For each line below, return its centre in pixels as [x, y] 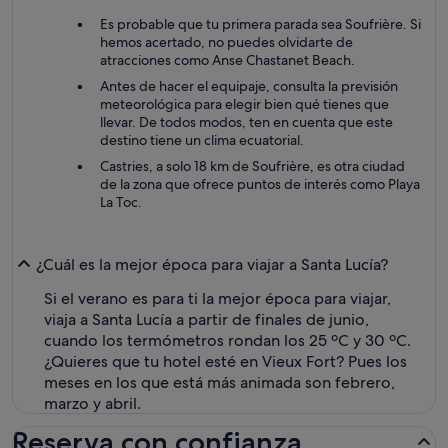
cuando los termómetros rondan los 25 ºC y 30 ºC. [227, 340]
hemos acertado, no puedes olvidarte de [226, 42]
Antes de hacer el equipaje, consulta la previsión [249, 86]
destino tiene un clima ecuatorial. [202, 140]
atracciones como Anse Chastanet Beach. [227, 60]
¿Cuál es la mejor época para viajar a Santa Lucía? [212, 264]
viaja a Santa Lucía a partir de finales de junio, [206, 319]
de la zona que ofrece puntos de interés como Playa [260, 184]
